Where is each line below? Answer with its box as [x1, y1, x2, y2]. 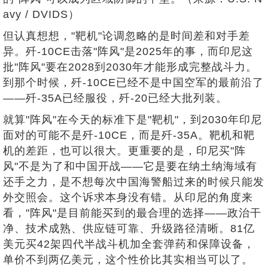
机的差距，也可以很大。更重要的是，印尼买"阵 [3, 144, 246, 157]
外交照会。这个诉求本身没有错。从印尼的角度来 [3, 191, 253, 203]
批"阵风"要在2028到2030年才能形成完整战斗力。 [3, 60, 257, 73]
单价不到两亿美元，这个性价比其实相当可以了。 [3, 253, 253, 266]
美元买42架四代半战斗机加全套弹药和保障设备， [3, 237, 255, 250]
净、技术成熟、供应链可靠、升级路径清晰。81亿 [3, 222, 255, 234]
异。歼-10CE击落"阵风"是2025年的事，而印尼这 [3, 45, 253, 57]
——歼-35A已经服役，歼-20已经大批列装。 [3, 92, 227, 104]
